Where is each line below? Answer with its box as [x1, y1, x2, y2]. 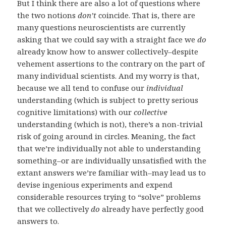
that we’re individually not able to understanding [17, 143, 201, 154]
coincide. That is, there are [96, 10, 196, 21]
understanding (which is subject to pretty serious [17, 95, 199, 105]
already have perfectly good [100, 204, 204, 214]
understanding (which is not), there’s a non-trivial [17, 119, 203, 130]
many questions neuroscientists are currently [17, 22, 186, 33]
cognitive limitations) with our [17, 107, 134, 118]
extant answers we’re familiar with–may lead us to [17, 167, 206, 178]
